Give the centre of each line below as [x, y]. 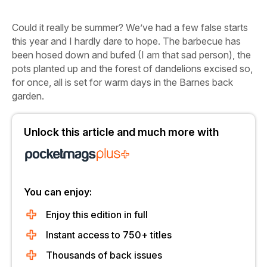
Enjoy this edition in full [97, 215]
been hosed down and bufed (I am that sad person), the [131, 55]
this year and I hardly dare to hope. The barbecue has [126, 41]
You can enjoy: [58, 192]
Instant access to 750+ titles [109, 235]
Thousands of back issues [104, 255]
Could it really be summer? [68, 27]
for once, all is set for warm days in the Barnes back [122, 82]
